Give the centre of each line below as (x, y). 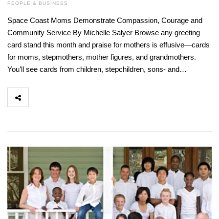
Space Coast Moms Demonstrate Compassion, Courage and (105, 21)
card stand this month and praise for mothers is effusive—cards (109, 45)
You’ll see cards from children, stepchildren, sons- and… (97, 69)
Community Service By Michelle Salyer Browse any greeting (104, 33)
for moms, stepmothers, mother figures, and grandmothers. (102, 57)
